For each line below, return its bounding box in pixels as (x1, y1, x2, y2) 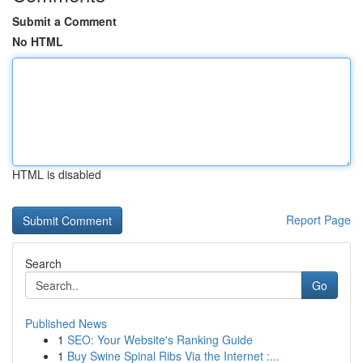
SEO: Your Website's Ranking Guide (67, 331, 253, 348)
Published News (25, 315, 107, 331)
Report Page (286, 211, 351, 228)
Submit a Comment (12, 13, 117, 29)
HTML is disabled (12, 166, 101, 182)
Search (25, 255, 62, 271)
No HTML (12, 33, 63, 49)
